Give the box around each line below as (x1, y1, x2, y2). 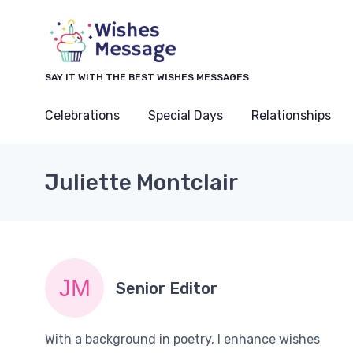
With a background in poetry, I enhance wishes (45, 332, 320, 347)
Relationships (251, 108, 331, 123)
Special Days (148, 108, 223, 123)
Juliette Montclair (45, 169, 238, 195)
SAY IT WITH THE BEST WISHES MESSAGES (45, 72, 249, 83)
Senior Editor (116, 278, 217, 298)
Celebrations (45, 108, 120, 123)
